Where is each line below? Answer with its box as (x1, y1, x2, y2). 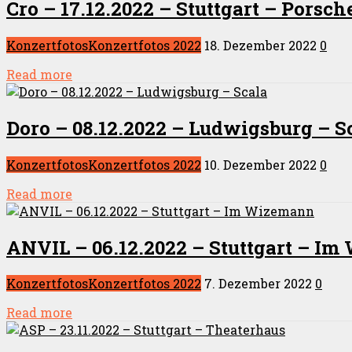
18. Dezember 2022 (204, 36, 317, 53)
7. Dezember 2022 (204, 275, 312, 292)
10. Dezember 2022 (204, 156, 317, 173)
